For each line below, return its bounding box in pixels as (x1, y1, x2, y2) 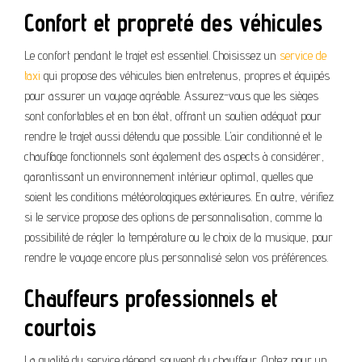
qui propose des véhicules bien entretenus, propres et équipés (40, 68, 330, 84)
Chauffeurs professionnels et (24, 284, 278, 314)
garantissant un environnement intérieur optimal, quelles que (24, 169, 313, 185)
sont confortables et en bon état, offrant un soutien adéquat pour (24, 108, 322, 124)
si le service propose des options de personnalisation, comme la (24, 209, 322, 225)
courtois (24, 313, 96, 343)
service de (280, 48, 326, 64)
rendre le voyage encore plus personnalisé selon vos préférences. (24, 250, 328, 266)
